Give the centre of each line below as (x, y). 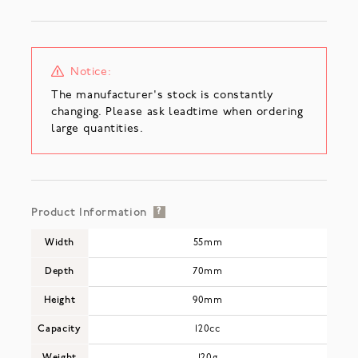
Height (60, 300)
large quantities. (97, 129)
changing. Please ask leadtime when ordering (177, 112)
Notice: (91, 72)
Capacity (60, 329)
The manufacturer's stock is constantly (162, 95)
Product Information (89, 213)
